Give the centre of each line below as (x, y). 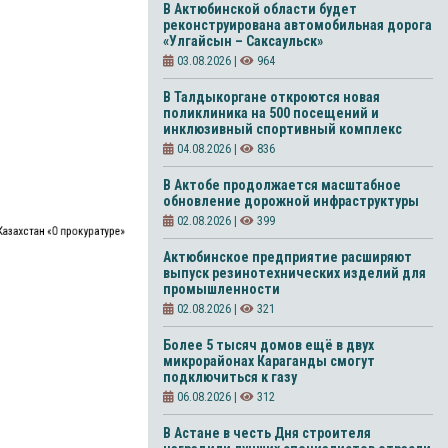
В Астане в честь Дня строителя (267, 433)
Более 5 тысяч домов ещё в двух (268, 345)
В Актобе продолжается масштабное (282, 185)
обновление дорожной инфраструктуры (291, 201)
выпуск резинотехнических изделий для (294, 273)
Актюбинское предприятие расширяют (287, 257)
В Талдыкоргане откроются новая (271, 97)
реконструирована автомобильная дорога (297, 25)
